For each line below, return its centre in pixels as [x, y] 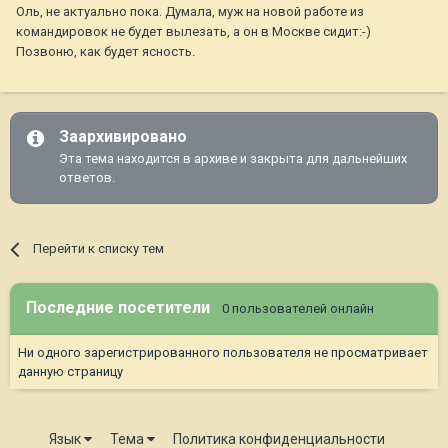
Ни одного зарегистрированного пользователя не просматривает [223, 353]
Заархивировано [123, 137]
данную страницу [70, 372]
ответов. [87, 178]
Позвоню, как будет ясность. [105, 52]
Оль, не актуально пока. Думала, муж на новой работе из [190, 12]
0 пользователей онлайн [298, 309]
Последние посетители [124, 308]
